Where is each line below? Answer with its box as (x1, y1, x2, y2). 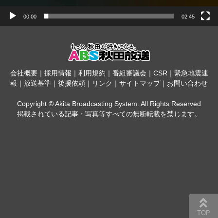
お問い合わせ (167, 79, 208, 88)
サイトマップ (119, 79, 160, 88)
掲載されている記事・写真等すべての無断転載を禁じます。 (17, 110, 201, 118)
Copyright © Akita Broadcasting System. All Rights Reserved (17, 100, 201, 108)
